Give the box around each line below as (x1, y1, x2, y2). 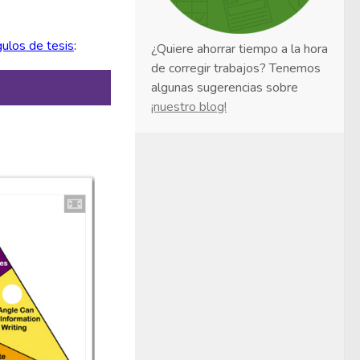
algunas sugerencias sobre (151, 79, 298, 97)
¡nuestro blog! (151, 98, 227, 117)
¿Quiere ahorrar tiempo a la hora (151, 40, 328, 59)
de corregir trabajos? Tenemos (151, 59, 321, 78)
